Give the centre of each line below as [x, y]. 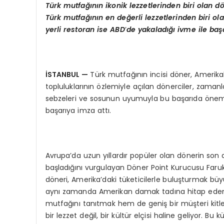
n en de [112, 17]
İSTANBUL [63, 74]
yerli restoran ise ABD [85, 29]
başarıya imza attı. [78, 110]
